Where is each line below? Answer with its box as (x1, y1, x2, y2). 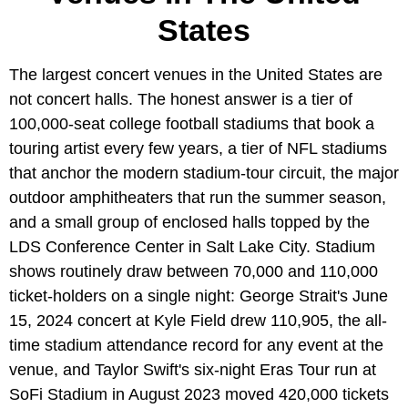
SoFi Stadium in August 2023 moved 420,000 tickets (9, 384, 389, 403)
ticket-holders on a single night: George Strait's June (9, 286, 388, 305)
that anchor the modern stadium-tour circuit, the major (9, 163, 399, 182)
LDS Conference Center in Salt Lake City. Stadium (9, 237, 375, 256)
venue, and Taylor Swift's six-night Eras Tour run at (9, 360, 376, 379)
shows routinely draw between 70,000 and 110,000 (9, 261, 378, 280)
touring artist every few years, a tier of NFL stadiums (9, 138, 387, 158)
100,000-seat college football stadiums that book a (9, 114, 374, 133)
